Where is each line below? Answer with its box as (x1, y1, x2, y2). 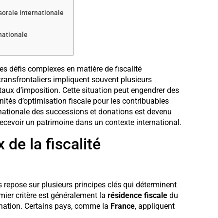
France (110, 201, 135, 211)
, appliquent (134, 201, 175, 211)
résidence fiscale (107, 191, 167, 200)
